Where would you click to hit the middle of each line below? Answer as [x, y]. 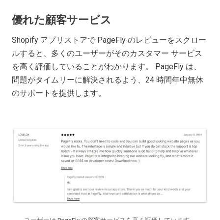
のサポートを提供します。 [60, 93]
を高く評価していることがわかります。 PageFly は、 [107, 66]
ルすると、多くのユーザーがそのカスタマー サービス [107, 53]
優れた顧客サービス [62, 19]
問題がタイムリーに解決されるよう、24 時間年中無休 [108, 80]
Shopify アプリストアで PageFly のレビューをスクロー [109, 40]
